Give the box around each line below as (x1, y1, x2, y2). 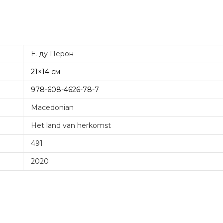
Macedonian (31, 103, 74, 112)
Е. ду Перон (31, 49, 74, 58)
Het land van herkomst (31, 121, 111, 130)
